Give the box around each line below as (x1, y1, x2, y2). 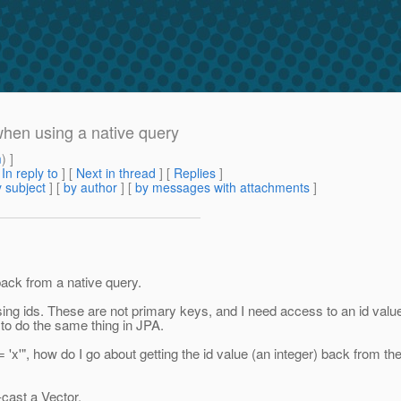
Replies (174, 164, 216, 183)
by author (64, 178, 117, 197)
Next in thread (76, 164, 156, 183)
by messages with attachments (135, 178, 310, 197)
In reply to (2, 164, 58, 183)
